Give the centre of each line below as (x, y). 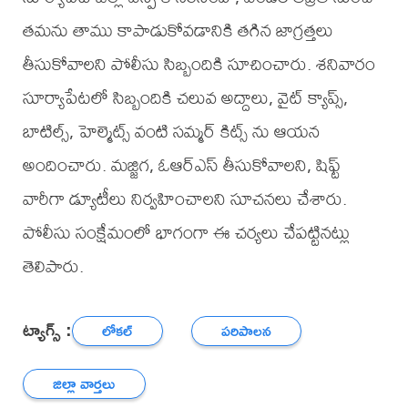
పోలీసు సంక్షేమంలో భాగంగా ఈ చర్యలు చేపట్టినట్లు (186, 232)
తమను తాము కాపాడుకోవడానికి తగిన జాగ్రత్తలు (178, 30)
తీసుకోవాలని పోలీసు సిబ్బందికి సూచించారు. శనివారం (199, 64)
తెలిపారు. (53, 266)
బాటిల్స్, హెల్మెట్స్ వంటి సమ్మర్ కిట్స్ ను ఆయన (171, 131)
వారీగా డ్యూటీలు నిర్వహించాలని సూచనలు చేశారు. (184, 199)
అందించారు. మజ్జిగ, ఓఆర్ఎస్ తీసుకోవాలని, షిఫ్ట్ (181, 165)
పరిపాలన (247, 331)
